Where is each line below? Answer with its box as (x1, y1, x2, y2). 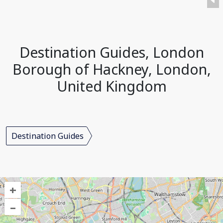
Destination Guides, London (19, 42, 204, 62)
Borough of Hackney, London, (12, 59, 211, 79)
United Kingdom (56, 76, 167, 96)
